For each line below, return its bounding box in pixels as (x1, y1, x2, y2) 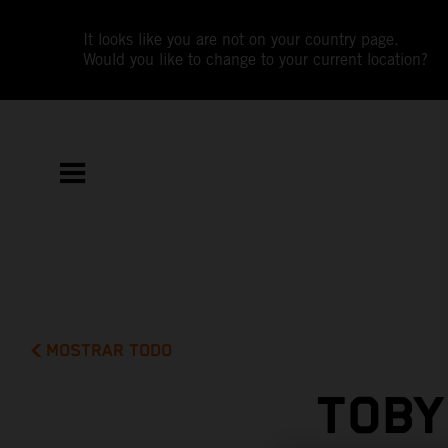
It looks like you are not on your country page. (83, 30, 400, 49)
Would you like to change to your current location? (83, 50, 429, 69)
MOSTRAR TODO (46, 340, 173, 361)
